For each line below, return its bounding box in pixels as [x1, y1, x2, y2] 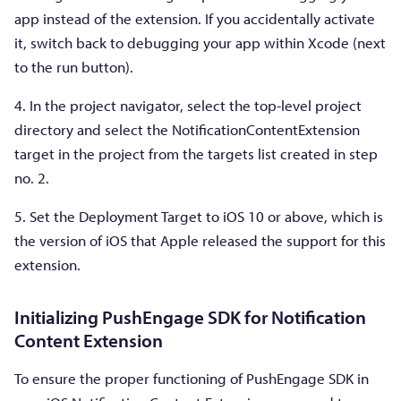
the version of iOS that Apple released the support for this [14, 230, 386, 250]
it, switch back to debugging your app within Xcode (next [14, 32, 386, 52]
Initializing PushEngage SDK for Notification [14, 304, 366, 328]
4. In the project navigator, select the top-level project [14, 95, 362, 115]
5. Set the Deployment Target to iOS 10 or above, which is [14, 206, 383, 226]
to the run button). [14, 56, 133, 76]
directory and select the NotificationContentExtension [14, 119, 360, 139]
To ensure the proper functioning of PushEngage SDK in [14, 368, 369, 388]
